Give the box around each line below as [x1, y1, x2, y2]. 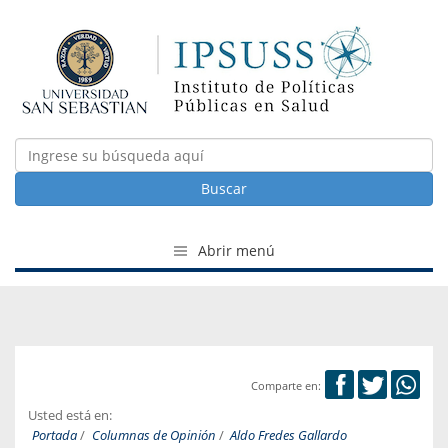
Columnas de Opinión [91, 427, 216, 445]
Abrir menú [193, 241, 275, 260]
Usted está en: [28, 407, 112, 425]
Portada [31, 427, 77, 445]
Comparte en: [250, 378, 321, 394]
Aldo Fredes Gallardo [230, 427, 348, 445]
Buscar [201, 179, 247, 198]
